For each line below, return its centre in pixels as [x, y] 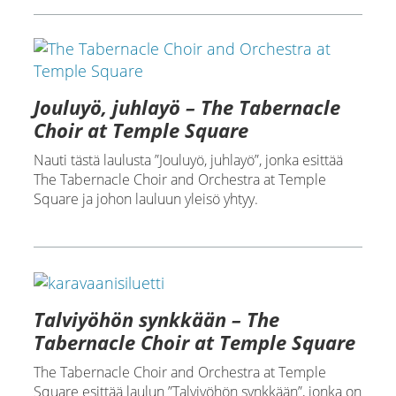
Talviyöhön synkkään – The [156, 319]
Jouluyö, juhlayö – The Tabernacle [187, 107]
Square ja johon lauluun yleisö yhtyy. [145, 199]
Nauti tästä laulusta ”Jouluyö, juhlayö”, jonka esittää [188, 160]
